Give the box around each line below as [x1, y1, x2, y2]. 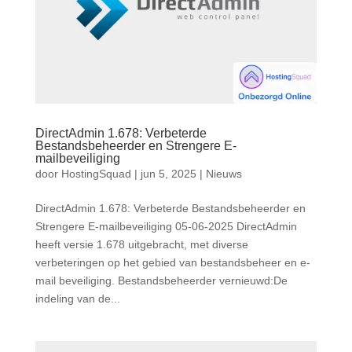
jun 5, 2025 [140, 167, 196, 181]
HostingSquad [60, 167, 131, 181]
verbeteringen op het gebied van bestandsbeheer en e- [35, 256, 310, 269]
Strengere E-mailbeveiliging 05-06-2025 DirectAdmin [35, 220, 297, 233]
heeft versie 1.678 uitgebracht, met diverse [35, 238, 248, 251]
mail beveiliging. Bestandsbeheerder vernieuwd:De [35, 274, 288, 288]
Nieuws [205, 167, 242, 181]
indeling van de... [35, 292, 120, 306]
